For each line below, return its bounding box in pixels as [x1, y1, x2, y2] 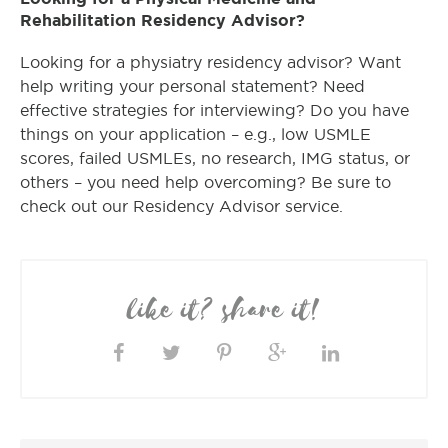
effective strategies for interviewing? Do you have [20, 102, 409, 120]
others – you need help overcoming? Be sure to [20, 174, 391, 192]
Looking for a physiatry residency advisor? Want [20, 54, 401, 72]
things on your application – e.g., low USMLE [20, 126, 371, 144]
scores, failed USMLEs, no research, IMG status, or [20, 150, 410, 168]
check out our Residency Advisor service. [20, 198, 413, 216]
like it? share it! [126, 291, 322, 331]
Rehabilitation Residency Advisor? [20, 11, 305, 30]
